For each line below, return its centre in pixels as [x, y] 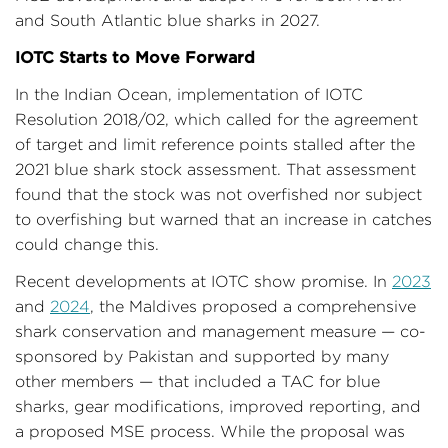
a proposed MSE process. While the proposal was [210, 431]
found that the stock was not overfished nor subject [218, 194]
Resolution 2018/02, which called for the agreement [216, 119]
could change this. [87, 244]
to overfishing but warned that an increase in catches [223, 219]
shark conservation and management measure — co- [220, 331]
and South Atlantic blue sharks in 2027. [167, 20]
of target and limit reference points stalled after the [215, 144]
